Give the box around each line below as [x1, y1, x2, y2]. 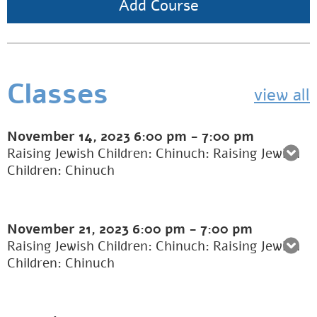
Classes [7, 75, 108, 114]
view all [254, 83, 310, 107]
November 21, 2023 [7, 220, 132, 239]
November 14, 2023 [7, 127, 134, 146]
